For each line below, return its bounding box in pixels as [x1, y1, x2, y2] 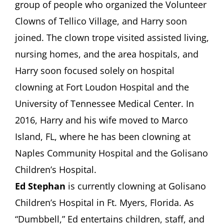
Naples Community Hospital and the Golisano [15, 146, 208, 159]
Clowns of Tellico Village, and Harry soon [15, 14, 187, 27]
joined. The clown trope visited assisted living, [15, 31, 209, 43]
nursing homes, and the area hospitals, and [15, 47, 198, 60]
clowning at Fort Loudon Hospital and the [15, 80, 189, 93]
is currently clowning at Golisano [65, 179, 206, 192]
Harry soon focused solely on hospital [15, 64, 174, 76]
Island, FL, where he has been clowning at [15, 130, 190, 142]
